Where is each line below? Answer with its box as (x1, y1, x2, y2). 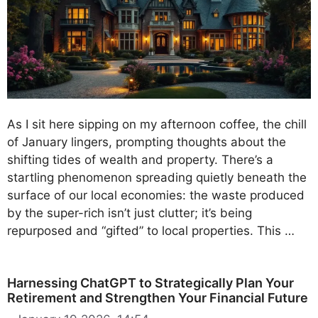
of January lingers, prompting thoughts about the (7, 134, 286, 149)
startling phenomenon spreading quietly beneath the (7, 170, 307, 185)
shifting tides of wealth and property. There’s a (7, 152, 273, 167)
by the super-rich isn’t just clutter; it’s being (7, 205, 252, 220)
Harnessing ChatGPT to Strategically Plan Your (7, 275, 294, 290)
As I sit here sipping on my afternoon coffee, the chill (7, 116, 307, 131)
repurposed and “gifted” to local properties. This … (7, 223, 295, 238)
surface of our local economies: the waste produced (7, 187, 305, 202)
